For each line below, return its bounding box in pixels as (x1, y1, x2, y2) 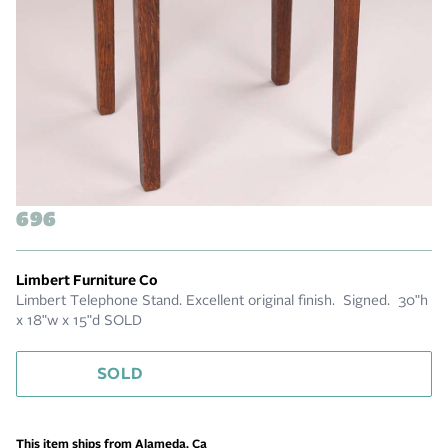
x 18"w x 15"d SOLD (16, 313, 142, 328)
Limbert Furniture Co (16, 273, 158, 288)
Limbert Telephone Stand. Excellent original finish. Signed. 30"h (16, 293, 428, 308)
